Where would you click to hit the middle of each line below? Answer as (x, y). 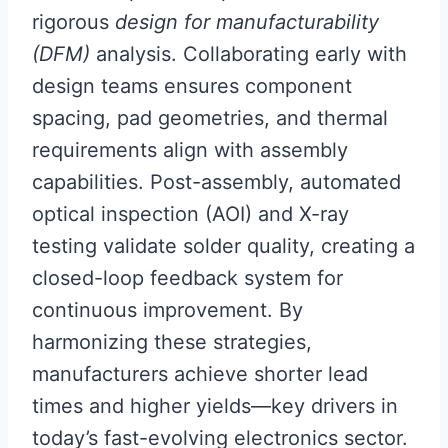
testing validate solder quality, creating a (223, 245)
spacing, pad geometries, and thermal (210, 117)
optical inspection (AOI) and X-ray (190, 213)
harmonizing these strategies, (172, 341)
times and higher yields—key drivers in (215, 405)
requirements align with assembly (190, 149)
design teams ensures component (192, 85)
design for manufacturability (247, 21)
